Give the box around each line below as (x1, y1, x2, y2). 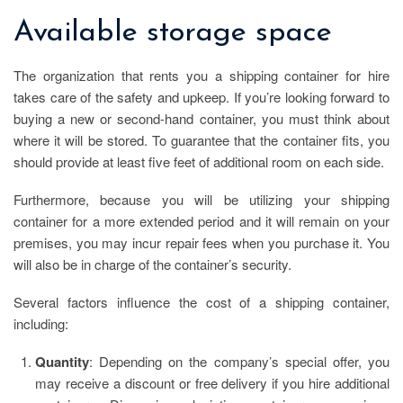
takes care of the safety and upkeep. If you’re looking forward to (13, 87, 390, 107)
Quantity (35, 352, 89, 372)
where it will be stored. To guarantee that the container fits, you (13, 130, 390, 150)
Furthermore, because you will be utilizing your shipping (13, 190, 390, 210)
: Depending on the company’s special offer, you (89, 352, 390, 372)
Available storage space (13, 17, 332, 48)
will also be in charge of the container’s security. (13, 255, 291, 274)
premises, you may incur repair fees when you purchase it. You (13, 233, 390, 253)
